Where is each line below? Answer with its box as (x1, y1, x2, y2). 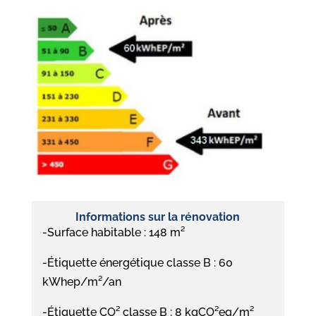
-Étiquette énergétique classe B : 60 (42, 255, 233, 269)
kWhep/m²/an (42, 274, 121, 288)
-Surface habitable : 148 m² (42, 225, 185, 239)
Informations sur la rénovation (75, 209, 241, 224)
